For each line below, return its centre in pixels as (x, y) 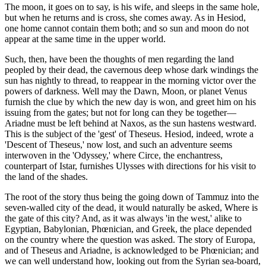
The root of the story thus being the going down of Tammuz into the (132, 197)
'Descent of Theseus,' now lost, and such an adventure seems (118, 145)
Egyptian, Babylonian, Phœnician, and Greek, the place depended (128, 229)
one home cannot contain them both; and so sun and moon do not (127, 28)
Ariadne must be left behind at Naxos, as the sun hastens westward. (131, 123)
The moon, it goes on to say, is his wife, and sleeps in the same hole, (132, 7)
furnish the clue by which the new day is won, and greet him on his (130, 102)
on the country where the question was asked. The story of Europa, (130, 240)
